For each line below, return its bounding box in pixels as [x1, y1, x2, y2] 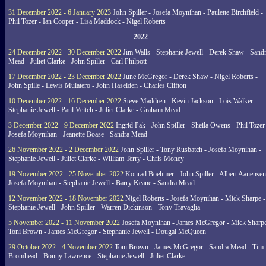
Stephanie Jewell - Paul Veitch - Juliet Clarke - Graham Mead [8, 106, 180, 114]
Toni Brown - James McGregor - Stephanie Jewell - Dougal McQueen [8, 227, 206, 236]
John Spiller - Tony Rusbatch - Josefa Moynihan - [119, 145, 261, 154]
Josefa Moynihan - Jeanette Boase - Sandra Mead [8, 130, 147, 138]
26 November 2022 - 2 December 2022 [8, 145, 119, 154]
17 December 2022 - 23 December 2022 [8, 72, 121, 81]
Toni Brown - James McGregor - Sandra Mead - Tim [113, 243, 264, 251]
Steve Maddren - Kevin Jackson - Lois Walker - [121, 97, 257, 105]
